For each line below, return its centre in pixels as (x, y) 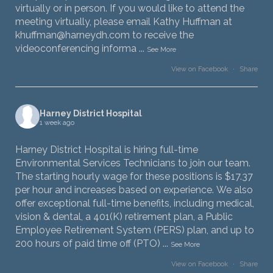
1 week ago (57, 122)
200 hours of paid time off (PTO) (88, 244)
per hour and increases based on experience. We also (134, 190)
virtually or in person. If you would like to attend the (130, 9)
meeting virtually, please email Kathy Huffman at (124, 22)
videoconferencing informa (76, 49)
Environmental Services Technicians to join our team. (133, 163)
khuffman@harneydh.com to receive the (105, 35)
